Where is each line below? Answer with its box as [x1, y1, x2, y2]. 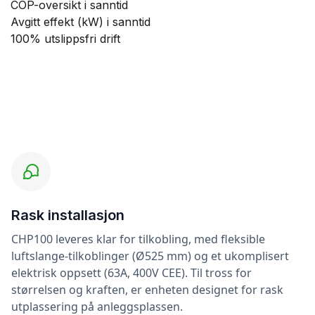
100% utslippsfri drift [11, 32, 120, 46]
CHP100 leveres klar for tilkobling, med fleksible [11, 231, 265, 247]
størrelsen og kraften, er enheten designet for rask [11, 282, 283, 298]
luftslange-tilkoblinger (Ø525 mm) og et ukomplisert [11, 248, 289, 264]
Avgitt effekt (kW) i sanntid [11, 15, 150, 30]
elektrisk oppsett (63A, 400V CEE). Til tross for [11, 265, 252, 281]
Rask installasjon [11, 207, 124, 224]
